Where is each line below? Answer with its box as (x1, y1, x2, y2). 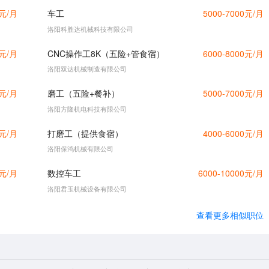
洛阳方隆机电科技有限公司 (47, 103, 127, 113)
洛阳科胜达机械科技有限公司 (47, 23, 134, 34)
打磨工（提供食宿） (47, 127, 124, 139)
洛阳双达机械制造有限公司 (47, 64, 127, 74)
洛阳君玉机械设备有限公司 (47, 183, 127, 193)
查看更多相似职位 (196, 209, 264, 222)
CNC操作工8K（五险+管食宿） (47, 47, 165, 59)
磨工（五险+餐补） (47, 87, 120, 100)
